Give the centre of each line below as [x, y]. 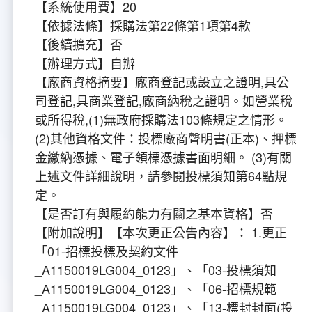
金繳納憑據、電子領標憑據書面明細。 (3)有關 [163, 157]
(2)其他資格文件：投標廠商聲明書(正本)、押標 [166, 138]
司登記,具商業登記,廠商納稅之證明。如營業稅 [164, 101]
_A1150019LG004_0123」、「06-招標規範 [156, 289]
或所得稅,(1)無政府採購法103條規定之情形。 [161, 119]
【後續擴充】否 [79, 44]
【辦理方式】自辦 [85, 63]
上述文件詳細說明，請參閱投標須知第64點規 [161, 176]
